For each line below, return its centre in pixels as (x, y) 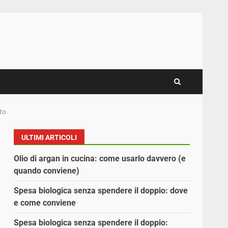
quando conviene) (47, 171)
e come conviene (45, 203)
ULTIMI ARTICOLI (49, 138)
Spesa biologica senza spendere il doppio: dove (101, 191)
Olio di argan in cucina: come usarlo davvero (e (100, 159)
